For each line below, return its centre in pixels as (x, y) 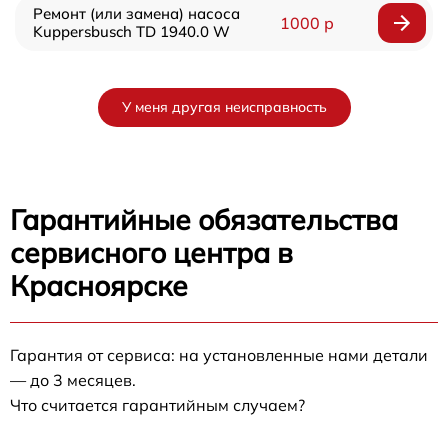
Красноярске (99, 285)
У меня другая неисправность (224, 107)
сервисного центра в (151, 252)
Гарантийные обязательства (204, 219)
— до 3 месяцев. (73, 380)
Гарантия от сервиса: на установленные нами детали (219, 355)
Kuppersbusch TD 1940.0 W (131, 31)
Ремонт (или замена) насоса (136, 13)
